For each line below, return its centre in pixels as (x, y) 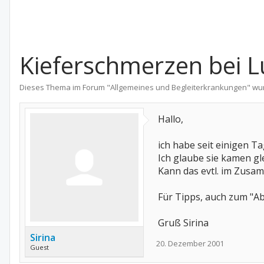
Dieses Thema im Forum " (65, 87)
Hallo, (171, 119)
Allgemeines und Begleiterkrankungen (179, 87)
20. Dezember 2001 (190, 243)
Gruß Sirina (183, 223)
